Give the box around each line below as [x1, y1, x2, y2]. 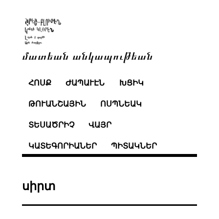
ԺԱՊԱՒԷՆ [66, 79, 105, 88]
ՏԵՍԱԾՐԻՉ [28, 120, 74, 129]
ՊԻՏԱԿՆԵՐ [111, 141, 157, 150]
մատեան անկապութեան [22, 48, 153, 62]
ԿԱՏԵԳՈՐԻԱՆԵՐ [28, 141, 97, 150]
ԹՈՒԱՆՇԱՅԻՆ [28, 100, 86, 109]
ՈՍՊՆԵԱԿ [100, 100, 142, 109]
